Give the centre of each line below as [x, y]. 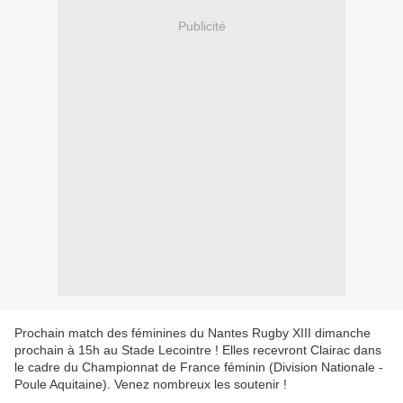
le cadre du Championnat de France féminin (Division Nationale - [199, 367]
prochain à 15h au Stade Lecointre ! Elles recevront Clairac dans [198, 350]
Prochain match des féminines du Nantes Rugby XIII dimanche [193, 333]
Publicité [201, 26]
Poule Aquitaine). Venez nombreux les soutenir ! [151, 385]
